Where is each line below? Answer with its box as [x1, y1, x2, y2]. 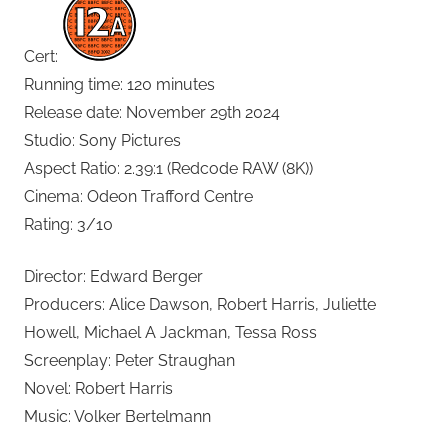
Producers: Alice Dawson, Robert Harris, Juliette [24, 294, 376, 314]
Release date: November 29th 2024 [24, 102, 280, 122]
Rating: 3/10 [24, 214, 113, 234]
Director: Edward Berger [24, 266, 203, 286]
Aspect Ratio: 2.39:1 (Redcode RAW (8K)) [24, 158, 313, 178]
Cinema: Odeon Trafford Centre [24, 186, 253, 206]
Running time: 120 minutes [24, 74, 215, 94]
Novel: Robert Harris [24, 378, 173, 398]
